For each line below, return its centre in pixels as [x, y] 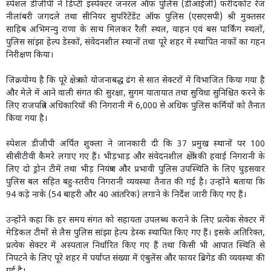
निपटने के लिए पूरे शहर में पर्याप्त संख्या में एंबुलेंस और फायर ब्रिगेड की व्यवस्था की [135, 259]
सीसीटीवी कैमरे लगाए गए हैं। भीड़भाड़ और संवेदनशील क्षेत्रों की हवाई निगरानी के [135, 157]
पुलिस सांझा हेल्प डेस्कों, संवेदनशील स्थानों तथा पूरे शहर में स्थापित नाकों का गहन [135, 43]
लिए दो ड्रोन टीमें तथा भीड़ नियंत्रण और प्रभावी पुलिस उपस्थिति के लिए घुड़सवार [135, 170]
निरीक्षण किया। [30, 56]
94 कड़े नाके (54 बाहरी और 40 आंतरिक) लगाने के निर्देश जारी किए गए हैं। [126, 195]
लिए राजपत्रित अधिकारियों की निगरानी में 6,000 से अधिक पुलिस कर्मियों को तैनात [135, 106]
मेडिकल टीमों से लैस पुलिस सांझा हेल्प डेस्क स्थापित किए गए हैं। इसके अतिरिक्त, [135, 233]
